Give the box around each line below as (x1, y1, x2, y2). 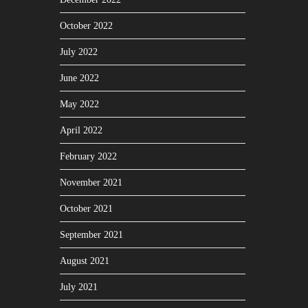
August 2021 (60, 256, 109, 266)
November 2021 (60, 177, 122, 188)
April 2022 (60, 125, 102, 135)
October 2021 (60, 203, 113, 214)
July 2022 (60, 47, 98, 57)
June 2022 (60, 73, 99, 83)
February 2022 (60, 151, 117, 162)
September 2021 (60, 230, 123, 240)
